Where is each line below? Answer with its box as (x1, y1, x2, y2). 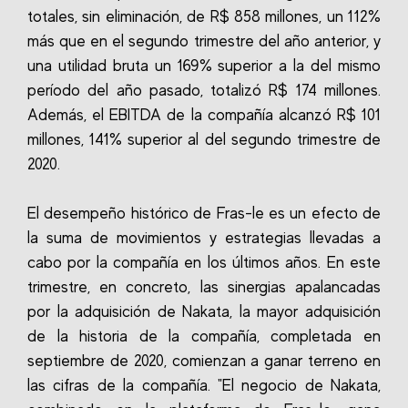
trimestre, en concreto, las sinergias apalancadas (27, 278, 381, 296)
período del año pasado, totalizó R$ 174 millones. (27, 81, 381, 99)
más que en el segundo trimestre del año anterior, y (27, 32, 381, 50)
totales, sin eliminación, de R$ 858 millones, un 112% (27, 7, 381, 25)
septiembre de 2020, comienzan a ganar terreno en (27, 352, 381, 370)
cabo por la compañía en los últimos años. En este (27, 253, 381, 271)
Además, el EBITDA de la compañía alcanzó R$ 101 (27, 106, 381, 124)
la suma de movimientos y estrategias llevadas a (27, 229, 381, 247)
